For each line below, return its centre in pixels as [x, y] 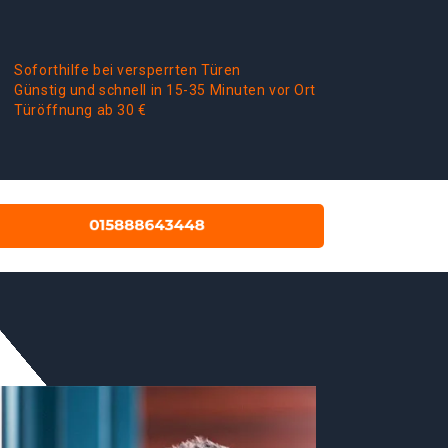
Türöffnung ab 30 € [80, 110]
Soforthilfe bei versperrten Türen [127, 70]
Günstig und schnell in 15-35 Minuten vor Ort [165, 90]
